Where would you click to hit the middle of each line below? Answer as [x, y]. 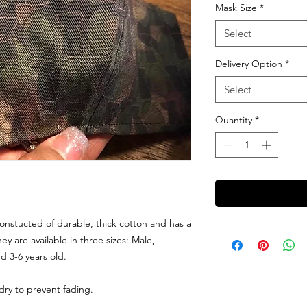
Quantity [234, 120]
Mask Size [236, 8]
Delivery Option [249, 64]
